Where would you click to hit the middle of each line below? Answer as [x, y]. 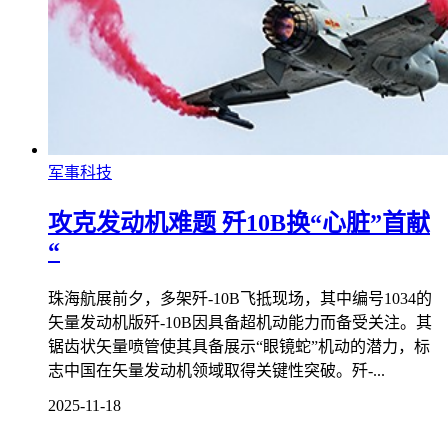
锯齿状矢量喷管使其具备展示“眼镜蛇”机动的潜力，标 [239, 346]
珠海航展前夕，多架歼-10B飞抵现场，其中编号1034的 [240, 298]
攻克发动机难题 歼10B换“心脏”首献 [239, 222]
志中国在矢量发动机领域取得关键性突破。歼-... [216, 370]
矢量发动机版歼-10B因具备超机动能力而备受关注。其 [240, 322]
